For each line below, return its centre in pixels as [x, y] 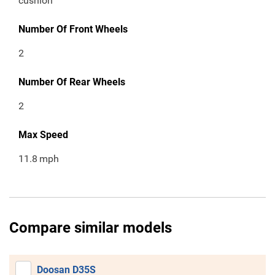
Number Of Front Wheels [73, 29]
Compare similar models [91, 228]
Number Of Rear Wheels [72, 82]
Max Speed [43, 135]
